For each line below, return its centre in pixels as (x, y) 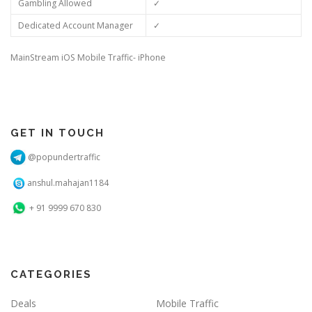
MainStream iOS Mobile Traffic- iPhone (88, 58)
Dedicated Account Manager (75, 26)
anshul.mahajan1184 (67, 182)
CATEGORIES (51, 274)
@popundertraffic (63, 157)
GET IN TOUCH (57, 133)
